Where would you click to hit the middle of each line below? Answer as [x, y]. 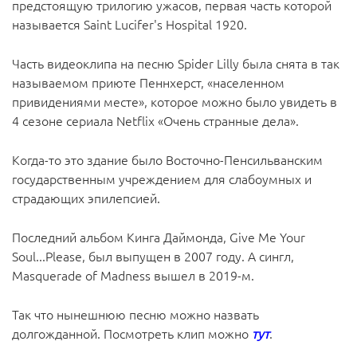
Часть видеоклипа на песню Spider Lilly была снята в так [176, 63]
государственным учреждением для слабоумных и [162, 178]
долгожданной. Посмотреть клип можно [132, 333]
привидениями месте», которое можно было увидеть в [175, 101]
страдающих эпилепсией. [86, 198]
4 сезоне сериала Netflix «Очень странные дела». [155, 120]
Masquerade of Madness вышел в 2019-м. [133, 275]
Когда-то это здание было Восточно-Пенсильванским [167, 159]
